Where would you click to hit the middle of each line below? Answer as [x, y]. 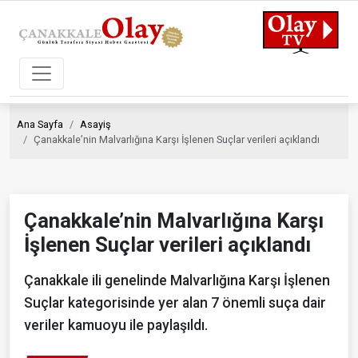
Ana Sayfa [40, 124]
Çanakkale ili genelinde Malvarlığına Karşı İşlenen [177, 280]
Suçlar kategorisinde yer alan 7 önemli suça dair [175, 302]
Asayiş [95, 124]
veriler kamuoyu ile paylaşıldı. [116, 325]
